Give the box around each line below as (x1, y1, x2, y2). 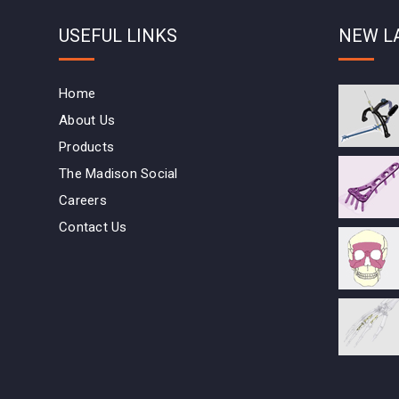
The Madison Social (59, 166, 178, 183)
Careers (59, 192, 107, 209)
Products (59, 139, 114, 156)
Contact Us (59, 219, 127, 236)
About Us (59, 112, 115, 129)
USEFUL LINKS (59, 25, 177, 47)
